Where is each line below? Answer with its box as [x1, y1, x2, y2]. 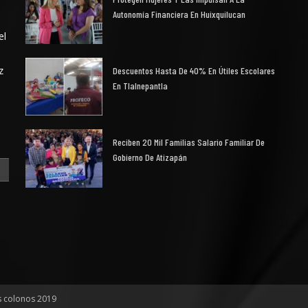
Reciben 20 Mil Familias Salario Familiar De [113, 136, 265, 148]
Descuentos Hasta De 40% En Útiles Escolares [113, 65, 276, 77]
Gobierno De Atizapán [113, 151, 188, 164]
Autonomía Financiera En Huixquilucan [113, 8, 246, 21]
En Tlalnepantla [113, 80, 168, 92]
